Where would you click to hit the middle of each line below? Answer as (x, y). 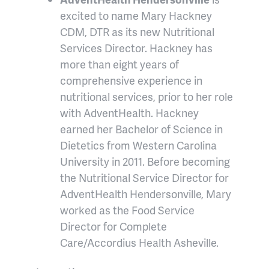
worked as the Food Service (127, 210)
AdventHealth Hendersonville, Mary (146, 194)
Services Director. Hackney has (136, 48)
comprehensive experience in (131, 80)
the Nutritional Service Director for (144, 178)
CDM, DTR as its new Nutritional (137, 32)
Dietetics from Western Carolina (138, 145)
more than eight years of (119, 64)
